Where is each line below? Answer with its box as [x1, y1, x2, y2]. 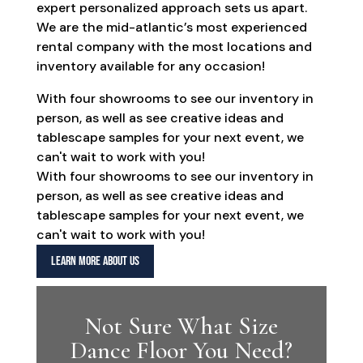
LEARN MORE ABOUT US [50, 253, 139, 269]
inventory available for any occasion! [36, 58, 265, 75]
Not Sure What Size [84, 310, 279, 341]
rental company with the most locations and [36, 38, 312, 56]
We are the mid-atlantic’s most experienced [36, 19, 307, 36]
